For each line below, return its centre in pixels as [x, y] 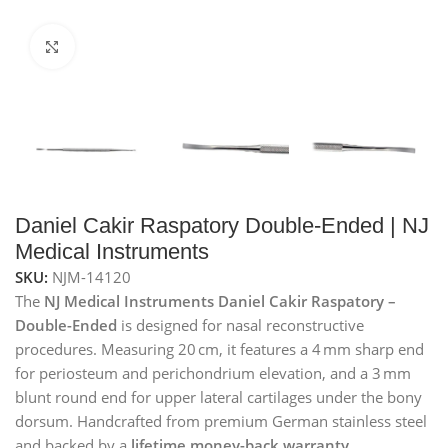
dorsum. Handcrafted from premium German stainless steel [221, 421]
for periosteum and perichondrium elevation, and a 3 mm [213, 373]
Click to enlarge [127, 46]
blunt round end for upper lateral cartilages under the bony [218, 397]
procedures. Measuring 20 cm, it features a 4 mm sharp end [219, 349]
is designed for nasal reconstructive [240, 325]
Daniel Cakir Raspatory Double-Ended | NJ [222, 226]
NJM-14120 [91, 277]
